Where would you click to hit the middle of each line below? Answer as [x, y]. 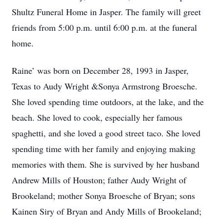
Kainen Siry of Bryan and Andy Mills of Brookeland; [107, 211]
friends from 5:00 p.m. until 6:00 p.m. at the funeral [104, 27]
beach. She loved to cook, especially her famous [97, 117]
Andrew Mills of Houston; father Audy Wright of [99, 180]
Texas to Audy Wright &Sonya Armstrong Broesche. [105, 86]
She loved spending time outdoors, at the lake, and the [108, 102]
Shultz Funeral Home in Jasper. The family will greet [106, 12]
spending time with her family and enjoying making [104, 149]
